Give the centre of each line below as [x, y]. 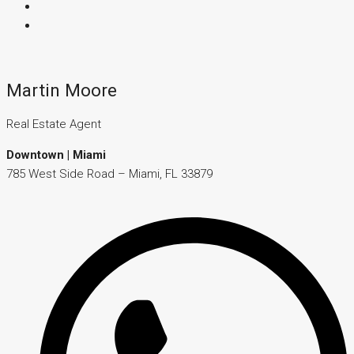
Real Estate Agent [54, 124]
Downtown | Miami [56, 154]
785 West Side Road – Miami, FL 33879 [109, 173]
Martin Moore [62, 90]
